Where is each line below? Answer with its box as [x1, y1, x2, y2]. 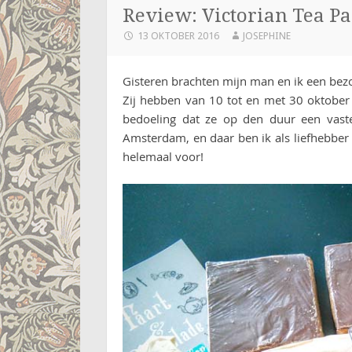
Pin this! [103, 203, 146, 220]
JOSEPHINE [241, 30, 291, 42]
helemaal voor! [123, 148, 203, 165]
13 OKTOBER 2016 [137, 30, 219, 42]
